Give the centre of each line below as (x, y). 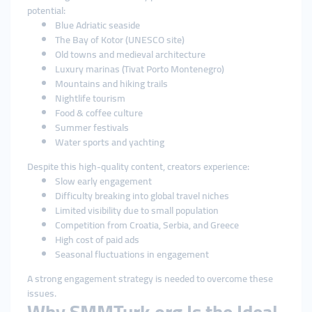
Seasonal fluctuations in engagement (132, 254)
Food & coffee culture (99, 113)
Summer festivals (92, 127)
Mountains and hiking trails (111, 84)
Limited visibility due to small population (137, 210)
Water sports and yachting (110, 142)
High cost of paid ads (97, 240)
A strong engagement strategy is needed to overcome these (150, 279)
